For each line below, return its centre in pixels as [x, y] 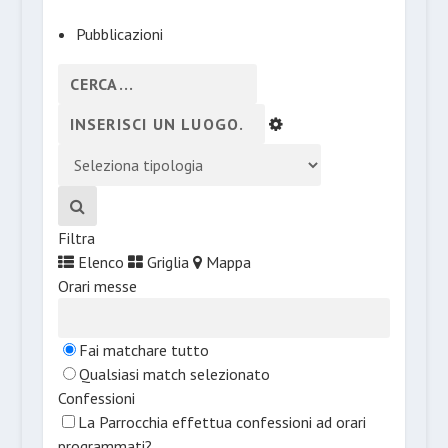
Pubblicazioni [119, 33]
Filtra [76, 237]
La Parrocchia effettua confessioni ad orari [221, 421]
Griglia [165, 261]
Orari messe [97, 285]
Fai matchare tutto [143, 349]
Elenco [98, 261]
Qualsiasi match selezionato [174, 373]
